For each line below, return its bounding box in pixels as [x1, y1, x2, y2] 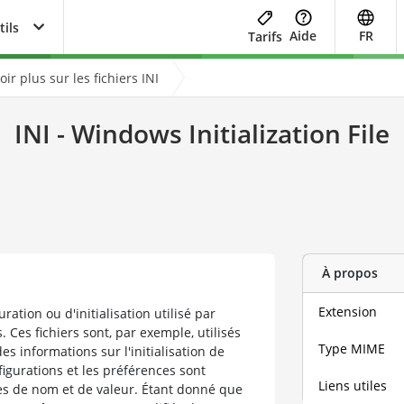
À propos [321, 264, 378, 282]
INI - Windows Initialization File [14, 115, 390, 151]
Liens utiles [318, 376, 388, 394]
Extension [318, 302, 378, 320]
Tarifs [248, 27, 282, 45]
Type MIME [318, 339, 386, 357]
